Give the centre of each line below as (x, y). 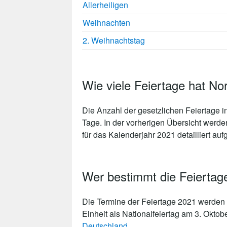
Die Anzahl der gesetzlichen (134, 110)
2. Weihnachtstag (114, 41)
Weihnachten (106, 23)
